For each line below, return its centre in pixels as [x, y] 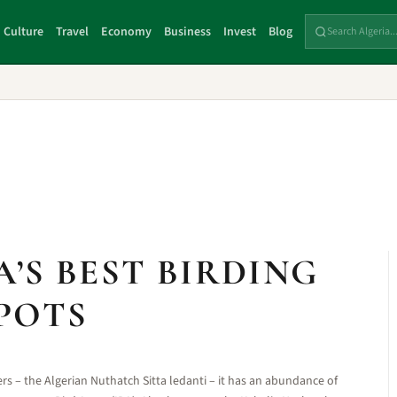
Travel [73, 31]
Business [188, 31]
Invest [240, 31]
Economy [127, 31]
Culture [24, 31]
